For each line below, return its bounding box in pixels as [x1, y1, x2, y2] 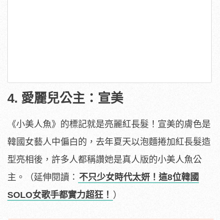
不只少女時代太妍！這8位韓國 [79, 172, 199, 182]
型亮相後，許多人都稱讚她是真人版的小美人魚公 [7, 154, 202, 165]
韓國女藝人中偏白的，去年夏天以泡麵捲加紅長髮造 [7, 137, 211, 147]
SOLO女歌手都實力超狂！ [7, 190, 112, 200]
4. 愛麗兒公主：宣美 [7, 90, 123, 106]
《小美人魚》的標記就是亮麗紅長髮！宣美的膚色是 [7, 119, 211, 129]
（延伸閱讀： [25, 172, 78, 182]
